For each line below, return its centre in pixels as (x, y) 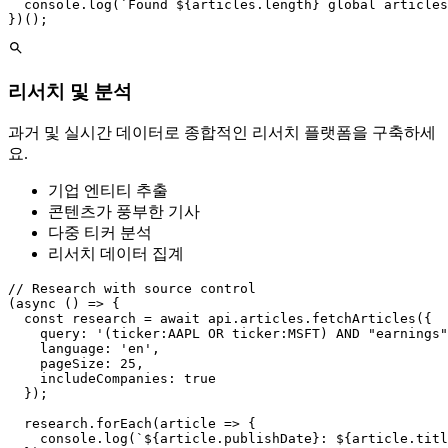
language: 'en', (84, 349)
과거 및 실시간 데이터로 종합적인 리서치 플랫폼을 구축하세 (222, 133)
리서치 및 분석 (70, 91)
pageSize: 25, (76, 364)
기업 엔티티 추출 (108, 191)
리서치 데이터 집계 (116, 254)
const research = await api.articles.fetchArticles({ (220, 319)
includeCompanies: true (112, 379)
